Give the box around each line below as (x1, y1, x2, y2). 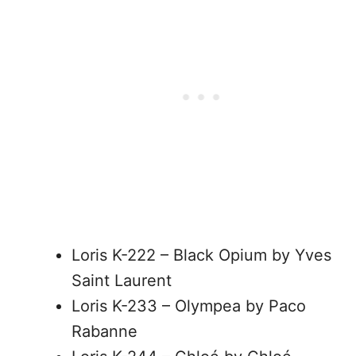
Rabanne (72, 322, 137, 341)
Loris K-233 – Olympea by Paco (72, 296, 306, 315)
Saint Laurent (72, 271, 172, 290)
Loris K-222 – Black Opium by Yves (72, 246, 331, 265)
